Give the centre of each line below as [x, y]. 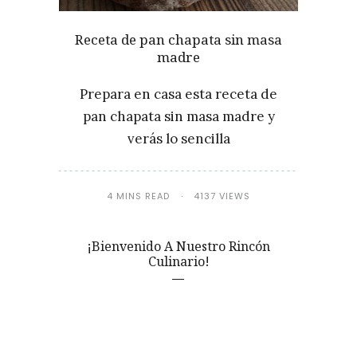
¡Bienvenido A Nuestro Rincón [178, 246]
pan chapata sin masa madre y [178, 116]
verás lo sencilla [178, 138]
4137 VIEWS [222, 196]
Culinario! [178, 261]
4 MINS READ [138, 196]
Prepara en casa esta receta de [178, 94]
